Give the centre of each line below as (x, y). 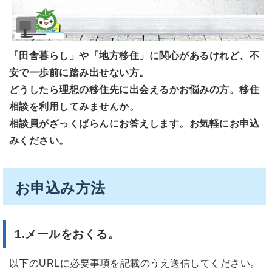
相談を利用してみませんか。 (74, 106)
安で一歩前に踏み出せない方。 (79, 72)
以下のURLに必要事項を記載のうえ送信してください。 (135, 263)
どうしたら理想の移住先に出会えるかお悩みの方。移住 (134, 89)
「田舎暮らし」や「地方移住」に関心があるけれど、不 (134, 55)
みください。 (39, 140)
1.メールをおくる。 (67, 234)
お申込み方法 (60, 188)
